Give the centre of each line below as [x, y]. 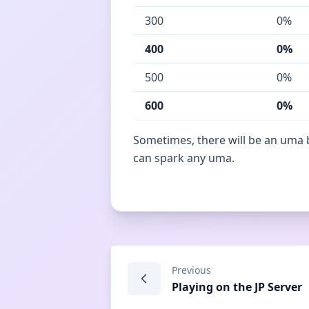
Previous [191, 270]
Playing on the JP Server [237, 287]
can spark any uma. [184, 158]
